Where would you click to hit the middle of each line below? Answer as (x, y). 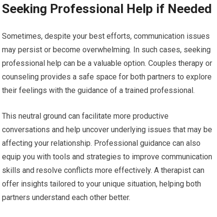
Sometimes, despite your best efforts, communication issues (106, 36)
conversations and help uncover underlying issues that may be (107, 130)
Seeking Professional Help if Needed (107, 9)
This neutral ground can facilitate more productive (85, 116)
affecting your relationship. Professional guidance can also (101, 143)
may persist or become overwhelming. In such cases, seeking (107, 50)
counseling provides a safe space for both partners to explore (107, 77)
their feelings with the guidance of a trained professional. (99, 91)
